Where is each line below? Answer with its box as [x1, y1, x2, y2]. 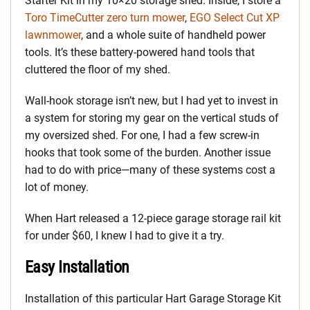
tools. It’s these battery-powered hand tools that [25, 45, 255, 59]
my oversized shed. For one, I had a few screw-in [25, 128, 259, 142]
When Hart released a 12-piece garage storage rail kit [25, 211, 281, 225]
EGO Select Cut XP [190, 10, 280, 24]
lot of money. [25, 180, 89, 194]
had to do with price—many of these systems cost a [25, 163, 275, 176]
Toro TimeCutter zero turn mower [25, 10, 185, 24]
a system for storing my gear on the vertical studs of [25, 111, 279, 125]
